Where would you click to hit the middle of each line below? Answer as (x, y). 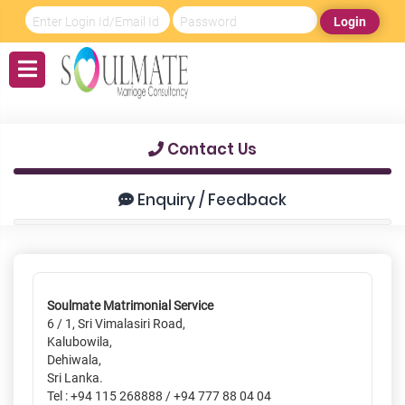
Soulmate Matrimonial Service (130, 305)
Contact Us (210, 149)
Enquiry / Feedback (210, 199)
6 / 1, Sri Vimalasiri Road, (117, 323)
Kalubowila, (79, 341)
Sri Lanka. (75, 377)
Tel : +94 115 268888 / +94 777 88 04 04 (159, 396)
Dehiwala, (74, 359)
